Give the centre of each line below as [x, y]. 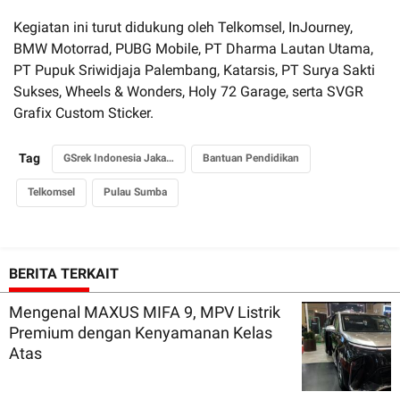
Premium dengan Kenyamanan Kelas [141, 332]
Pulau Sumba [135, 192]
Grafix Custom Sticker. [83, 112]
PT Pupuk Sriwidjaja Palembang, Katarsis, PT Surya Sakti [194, 70]
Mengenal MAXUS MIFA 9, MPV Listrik [145, 312]
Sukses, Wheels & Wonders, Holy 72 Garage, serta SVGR [188, 91]
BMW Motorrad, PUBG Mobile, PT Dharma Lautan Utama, [193, 48]
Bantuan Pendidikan [251, 158]
